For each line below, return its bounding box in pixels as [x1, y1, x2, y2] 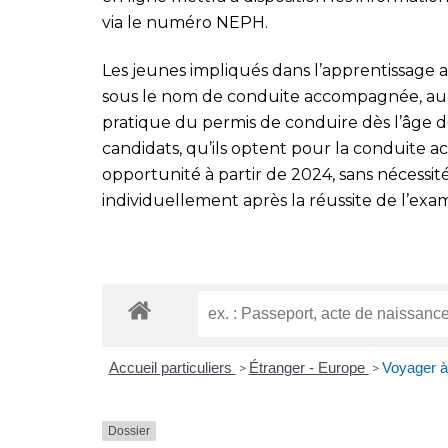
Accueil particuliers [108, 358, 236, 376]
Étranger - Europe [248, 358, 369, 376]
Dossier [108, 423, 150, 438]
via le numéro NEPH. [102, 12, 268, 32]
